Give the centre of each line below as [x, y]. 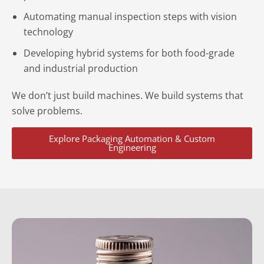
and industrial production [81, 68]
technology [48, 32]
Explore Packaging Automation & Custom [132, 138]
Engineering [132, 147]
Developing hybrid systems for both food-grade [129, 53]
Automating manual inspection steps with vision [130, 16]
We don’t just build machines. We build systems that [128, 95]
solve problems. [47, 111]
